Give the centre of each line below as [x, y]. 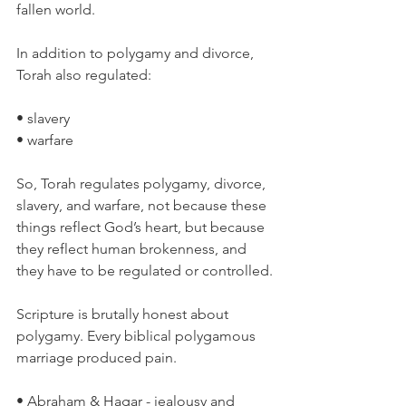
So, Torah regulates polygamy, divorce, [143, 184]
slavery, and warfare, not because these [143, 205]
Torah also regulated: [84, 75]
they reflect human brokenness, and [133, 249]
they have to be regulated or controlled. [145, 271]
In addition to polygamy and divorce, [137, 53]
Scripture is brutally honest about [124, 314]
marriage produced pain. [97, 358]
